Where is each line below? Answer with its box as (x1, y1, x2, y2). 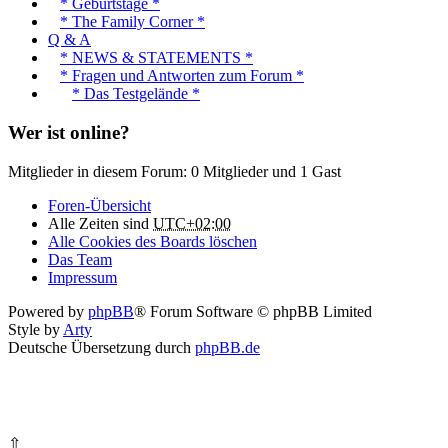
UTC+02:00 (153, 214, 231, 232)
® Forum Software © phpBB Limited (134, 302, 372, 320)
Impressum (48, 268, 117, 286)
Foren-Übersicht (48, 196, 151, 214)
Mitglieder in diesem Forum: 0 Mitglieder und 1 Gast (8, 162, 341, 180)
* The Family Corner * (60, 13, 205, 31)
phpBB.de (195, 338, 260, 356)
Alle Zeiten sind (48, 214, 153, 232)
